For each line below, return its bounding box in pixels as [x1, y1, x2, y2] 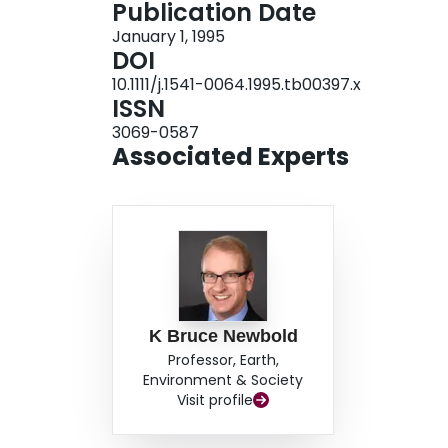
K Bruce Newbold [148, 326, 298, 347]
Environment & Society [143, 370, 304, 391]
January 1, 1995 [112, 25, 225, 49]
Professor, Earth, [167, 350, 279, 371]
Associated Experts [112, 140, 349, 174]
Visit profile [177, 390, 254, 411]
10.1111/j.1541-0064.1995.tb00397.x [112, 73, 361, 97]
